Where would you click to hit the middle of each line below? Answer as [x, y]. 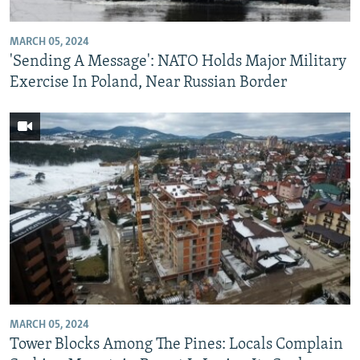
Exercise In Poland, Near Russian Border [148, 83]
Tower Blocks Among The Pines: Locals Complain [176, 344]
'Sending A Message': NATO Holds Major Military [178, 62]
